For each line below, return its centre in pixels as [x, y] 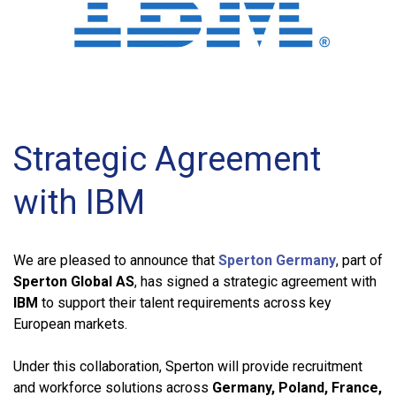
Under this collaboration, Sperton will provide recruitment [188, 366]
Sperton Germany [277, 260]
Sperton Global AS [74, 281]
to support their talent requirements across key [185, 302]
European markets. [70, 324]
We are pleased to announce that [116, 260]
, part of [359, 260]
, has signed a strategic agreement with [255, 281]
